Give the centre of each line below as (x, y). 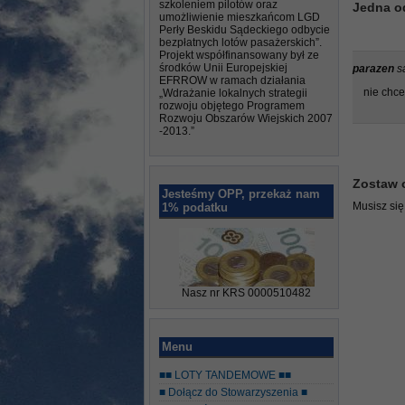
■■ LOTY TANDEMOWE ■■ (225, 375)
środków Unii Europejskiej (223, 68)
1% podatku (195, 207)
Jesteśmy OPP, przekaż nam (241, 194)
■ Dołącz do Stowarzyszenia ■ (233, 392)
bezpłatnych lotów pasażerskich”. (240, 42)
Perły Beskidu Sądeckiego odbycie (245, 30)
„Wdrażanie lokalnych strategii (233, 93)
